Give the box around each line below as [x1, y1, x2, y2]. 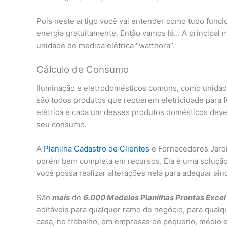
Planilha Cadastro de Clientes [44, 143, 149, 154]
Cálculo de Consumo [36, 64, 129, 76]
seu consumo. [36, 119, 87, 129]
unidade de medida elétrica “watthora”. [36, 41, 175, 51]
